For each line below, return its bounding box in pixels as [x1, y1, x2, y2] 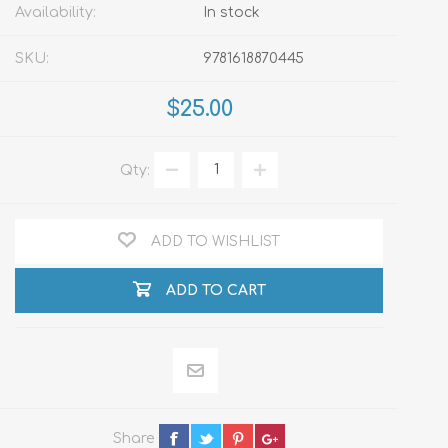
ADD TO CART [165, 283, 266, 299]
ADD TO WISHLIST [151, 233, 280, 249]
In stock [203, 4, 260, 20]
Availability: [15, 4, 96, 20]
